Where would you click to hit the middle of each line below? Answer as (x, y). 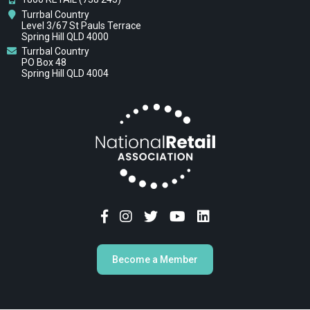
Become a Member (155, 260)
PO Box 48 (44, 63)
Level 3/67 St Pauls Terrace (81, 25)
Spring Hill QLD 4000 (65, 36)
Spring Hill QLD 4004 (65, 74)
